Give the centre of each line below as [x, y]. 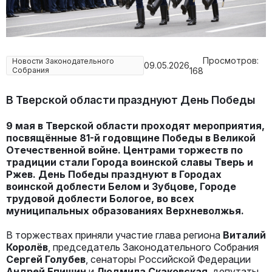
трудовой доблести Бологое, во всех [100, 198]
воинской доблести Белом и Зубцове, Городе [121, 186]
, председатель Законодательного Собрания [153, 247]
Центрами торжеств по [183, 150]
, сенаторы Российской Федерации [168, 259]
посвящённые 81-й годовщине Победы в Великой [131, 138]
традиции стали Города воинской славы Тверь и [130, 162]
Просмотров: [229, 60]
